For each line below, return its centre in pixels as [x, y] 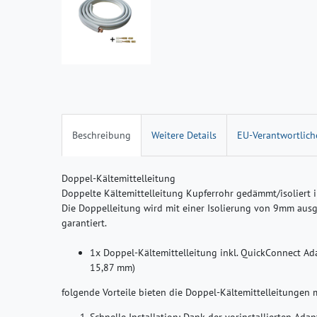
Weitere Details [184, 135]
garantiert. [84, 223]
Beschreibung [102, 135]
